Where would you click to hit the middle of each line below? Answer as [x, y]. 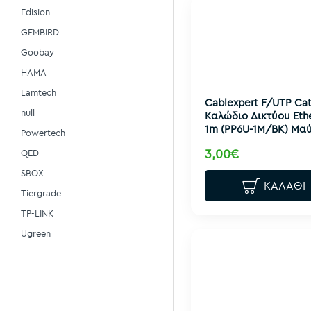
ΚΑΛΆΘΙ [285, 186]
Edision [35, 12]
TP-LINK [37, 213]
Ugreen [36, 233]
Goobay [37, 52]
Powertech [43, 133]
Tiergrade [41, 193]
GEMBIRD [40, 32]
